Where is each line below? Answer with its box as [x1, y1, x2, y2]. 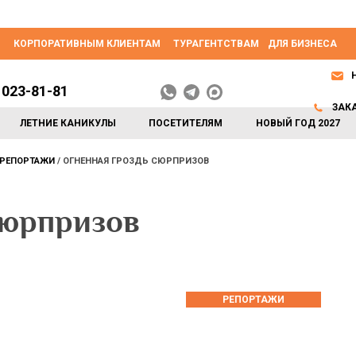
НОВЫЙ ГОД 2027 [255, 118, 340, 129]
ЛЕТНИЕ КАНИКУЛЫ [20, 118, 117, 129]
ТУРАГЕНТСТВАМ [173, 38, 259, 49]
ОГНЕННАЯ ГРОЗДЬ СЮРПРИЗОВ [63, 156, 209, 166]
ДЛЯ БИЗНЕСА [268, 38, 337, 49]
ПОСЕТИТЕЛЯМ [149, 118, 223, 129]
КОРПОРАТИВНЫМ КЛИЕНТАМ [14, 38, 161, 49]
